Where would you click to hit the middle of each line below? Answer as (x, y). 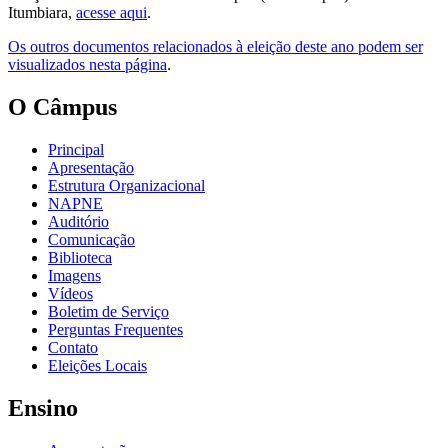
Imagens (74, 276)
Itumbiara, (42, 13)
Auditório (78, 222)
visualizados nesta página (87, 65)
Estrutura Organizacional (126, 186)
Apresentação (91, 168)
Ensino (43, 408)
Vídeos (70, 294)
